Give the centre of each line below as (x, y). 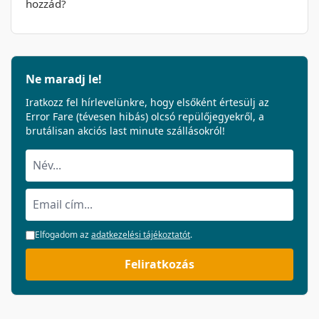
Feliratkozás (159, 265)
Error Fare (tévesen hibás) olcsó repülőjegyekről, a (145, 117)
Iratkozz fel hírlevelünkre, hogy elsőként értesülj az (147, 103)
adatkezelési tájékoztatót (141, 235)
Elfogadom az (63, 235)
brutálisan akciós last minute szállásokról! (125, 131)
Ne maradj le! (64, 79)
